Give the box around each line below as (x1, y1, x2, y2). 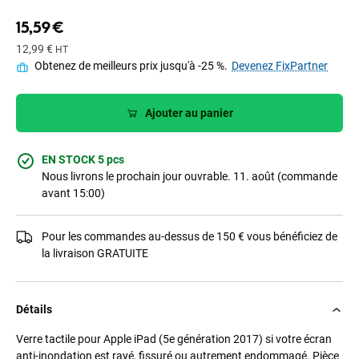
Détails (16, 303, 52, 317)
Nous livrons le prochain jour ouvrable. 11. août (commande (42, 170, 337, 184)
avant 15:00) (42, 187, 105, 200)
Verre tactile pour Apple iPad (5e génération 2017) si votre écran (16, 333, 332, 346)
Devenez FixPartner (232, 59, 328, 73)
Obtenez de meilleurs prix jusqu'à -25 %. (32, 59, 230, 73)
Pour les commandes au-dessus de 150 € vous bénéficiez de (42, 230, 337, 244)
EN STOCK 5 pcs (42, 153, 124, 167)
